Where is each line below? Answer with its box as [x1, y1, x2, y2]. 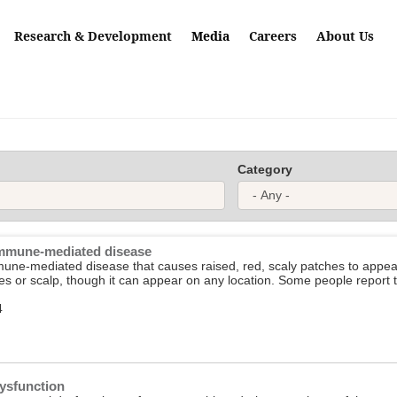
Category [237, 161, 292, 176]
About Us [316, 27, 374, 44]
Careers [249, 27, 297, 44]
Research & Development [14, 27, 172, 44]
